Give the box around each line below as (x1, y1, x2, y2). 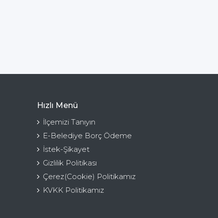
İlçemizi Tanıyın (43, 117, 95, 127)
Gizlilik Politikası (43, 158, 97, 167)
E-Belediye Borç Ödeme (43, 130, 132, 140)
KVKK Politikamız (43, 185, 104, 195)
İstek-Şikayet (43, 144, 90, 154)
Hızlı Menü (37, 100, 78, 110)
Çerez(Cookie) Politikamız (43, 171, 136, 181)
